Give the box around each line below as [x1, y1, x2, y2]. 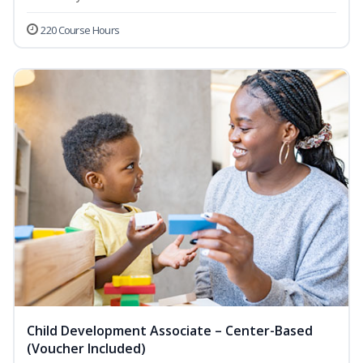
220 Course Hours [41, 23, 120, 38]
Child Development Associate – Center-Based [27, 322, 313, 340]
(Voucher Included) [27, 340, 146, 358]
